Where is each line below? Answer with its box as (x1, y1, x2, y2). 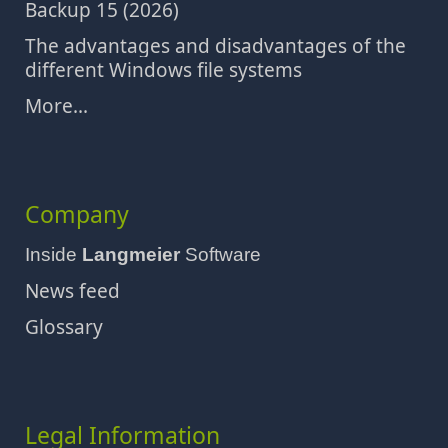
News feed (25, 278, 120, 304)
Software (180, 244, 261, 265)
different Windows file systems (25, 57, 302, 83)
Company (25, 198, 129, 230)
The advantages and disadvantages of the (25, 33, 406, 59)
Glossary (25, 314, 103, 340)
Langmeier (82, 244, 180, 265)
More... (25, 93, 88, 119)
